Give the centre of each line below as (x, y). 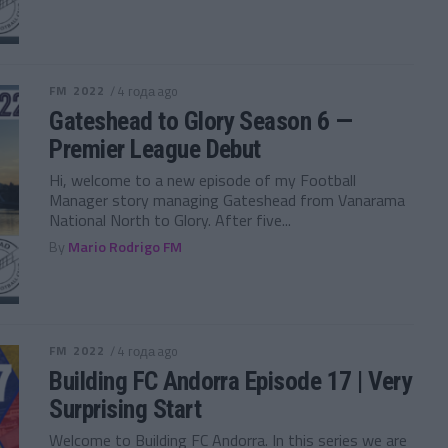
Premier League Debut (155, 148)
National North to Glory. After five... (170, 219)
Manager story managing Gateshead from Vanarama (227, 199)
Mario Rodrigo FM (125, 246)
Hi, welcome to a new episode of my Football (203, 179)
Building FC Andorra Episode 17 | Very (230, 380)
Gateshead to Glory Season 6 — (201, 120)
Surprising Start (125, 408)
